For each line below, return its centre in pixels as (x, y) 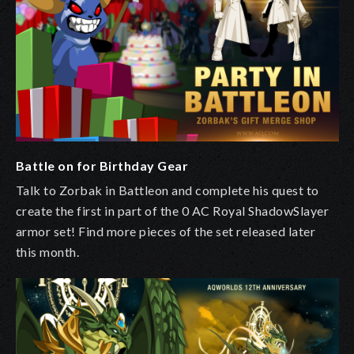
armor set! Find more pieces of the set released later (166, 232)
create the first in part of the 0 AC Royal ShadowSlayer (173, 211)
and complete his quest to (244, 190)
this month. (48, 252)
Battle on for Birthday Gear (102, 166)
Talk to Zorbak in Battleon (92, 190)
